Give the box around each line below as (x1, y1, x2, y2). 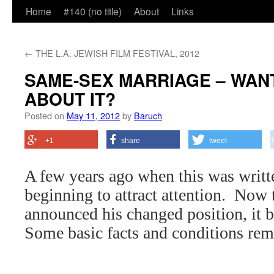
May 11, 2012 (67, 109, 120, 122)
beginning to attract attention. (24, 185, 226, 204)
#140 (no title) (64, 4, 122, 18)
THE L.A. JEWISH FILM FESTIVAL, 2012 (33, 46, 199, 59)
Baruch (134, 109, 162, 122)
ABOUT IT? (24, 86, 116, 111)
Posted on (24, 109, 64, 122)
